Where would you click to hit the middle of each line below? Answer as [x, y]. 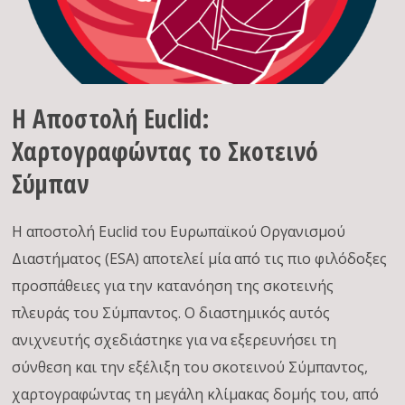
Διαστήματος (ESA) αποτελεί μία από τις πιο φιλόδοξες [200, 259]
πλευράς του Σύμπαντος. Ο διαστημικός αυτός [171, 313]
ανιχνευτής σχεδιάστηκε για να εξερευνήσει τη [174, 340]
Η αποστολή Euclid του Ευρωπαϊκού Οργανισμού [179, 231]
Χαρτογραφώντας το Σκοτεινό [165, 151]
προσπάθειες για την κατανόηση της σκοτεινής [173, 286]
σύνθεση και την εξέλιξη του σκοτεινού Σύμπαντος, [190, 367]
